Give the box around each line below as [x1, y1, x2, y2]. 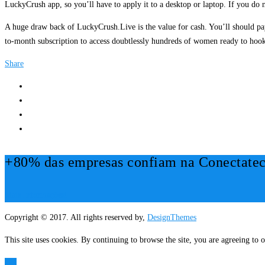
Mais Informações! [5, 190, 67, 200]
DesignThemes [147, 213, 196, 222]
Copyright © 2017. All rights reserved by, [5, 213, 147, 222]
